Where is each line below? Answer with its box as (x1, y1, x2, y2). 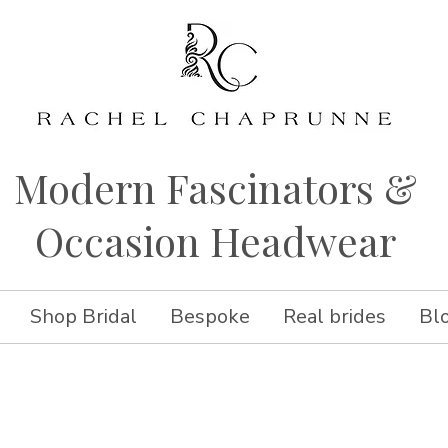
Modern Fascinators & (14, 161, 417, 215)
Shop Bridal (29, 303, 137, 331)
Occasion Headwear (35, 214, 396, 268)
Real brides (282, 303, 386, 331)
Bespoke (169, 303, 250, 331)
